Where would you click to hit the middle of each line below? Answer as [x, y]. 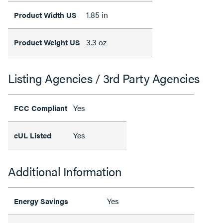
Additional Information [65, 171]
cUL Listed [34, 135]
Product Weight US [47, 42]
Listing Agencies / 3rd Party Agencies [104, 78]
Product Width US [45, 14]
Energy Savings [41, 201]
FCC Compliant [41, 108]
